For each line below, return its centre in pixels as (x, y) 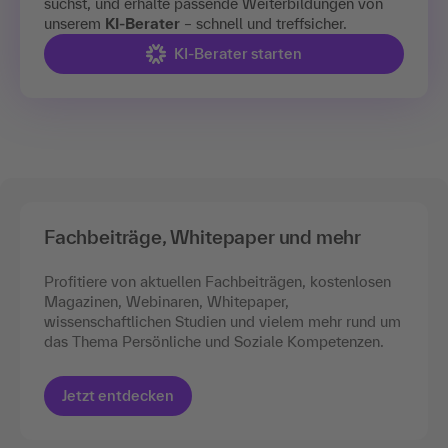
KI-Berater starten (238, 53)
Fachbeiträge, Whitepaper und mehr (203, 236)
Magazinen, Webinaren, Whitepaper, (166, 301)
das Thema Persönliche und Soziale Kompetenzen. (214, 341)
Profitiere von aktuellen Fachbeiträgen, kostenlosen (217, 281)
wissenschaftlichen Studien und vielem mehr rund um (222, 321)
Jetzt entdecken (118, 395)
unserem (74, 23)
